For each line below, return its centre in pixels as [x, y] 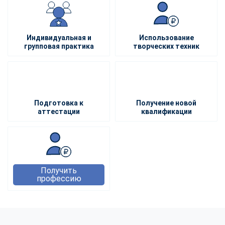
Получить [59, 170]
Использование [166, 37]
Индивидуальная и [59, 37]
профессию [59, 178]
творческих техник [166, 46]
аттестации [59, 111]
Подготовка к [59, 103]
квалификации [166, 111]
